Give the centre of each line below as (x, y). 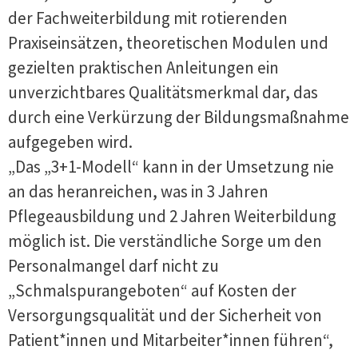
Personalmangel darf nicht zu (113, 266)
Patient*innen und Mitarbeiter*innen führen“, (171, 340)
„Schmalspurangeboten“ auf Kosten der (152, 290)
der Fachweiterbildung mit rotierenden (148, 18)
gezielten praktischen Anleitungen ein (143, 68)
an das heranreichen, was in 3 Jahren (138, 191)
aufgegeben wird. (70, 142)
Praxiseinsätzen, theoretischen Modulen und (168, 43)
